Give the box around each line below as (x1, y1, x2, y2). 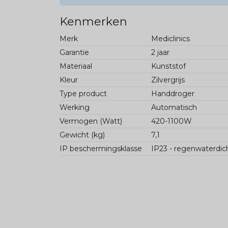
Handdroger (151, 89, 194, 99)
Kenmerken (60, 15, 127, 29)
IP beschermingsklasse (60, 144, 142, 154)
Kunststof (151, 62, 186, 71)
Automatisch (151, 103, 197, 112)
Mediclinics (151, 34, 190, 44)
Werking (60, 103, 90, 112)
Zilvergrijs (151, 75, 185, 85)
